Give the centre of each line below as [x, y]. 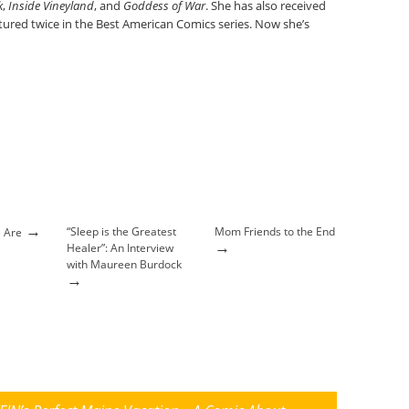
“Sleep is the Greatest [121, 231]
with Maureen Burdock [124, 264]
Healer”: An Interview [120, 248]
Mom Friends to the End [275, 231]
